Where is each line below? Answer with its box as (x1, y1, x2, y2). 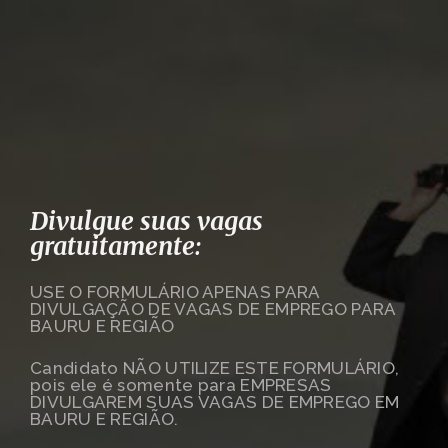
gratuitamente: (30, 230, 201, 262)
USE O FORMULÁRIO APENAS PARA (30, 282, 320, 302)
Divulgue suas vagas (30, 205, 263, 237)
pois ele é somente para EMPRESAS (30, 375, 332, 395)
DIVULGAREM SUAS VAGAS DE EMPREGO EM (30, 392, 400, 412)
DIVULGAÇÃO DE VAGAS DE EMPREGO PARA (30, 299, 396, 319)
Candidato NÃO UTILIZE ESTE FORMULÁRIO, (30, 358, 400, 378)
